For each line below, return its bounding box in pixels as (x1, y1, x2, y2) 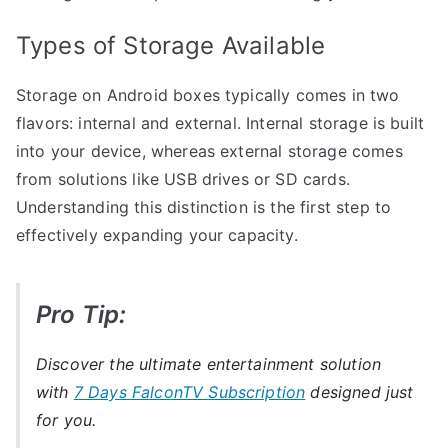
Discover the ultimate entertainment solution (36, 353, 382, 374)
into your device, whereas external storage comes (16, 140, 403, 161)
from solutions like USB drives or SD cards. (16, 168, 350, 189)
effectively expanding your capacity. (16, 224, 298, 245)
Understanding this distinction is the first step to (16, 196, 392, 217)
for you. (36, 409, 97, 430)
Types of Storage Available (16, 30, 326, 60)
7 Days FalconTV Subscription (73, 381, 306, 402)
